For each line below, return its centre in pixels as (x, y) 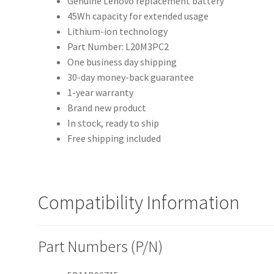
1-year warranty (101, 93)
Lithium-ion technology (118, 31)
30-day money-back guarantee (131, 77)
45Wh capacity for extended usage (138, 16)
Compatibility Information (139, 203)
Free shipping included (114, 139)
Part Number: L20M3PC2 (118, 47)
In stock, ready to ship (113, 123)
